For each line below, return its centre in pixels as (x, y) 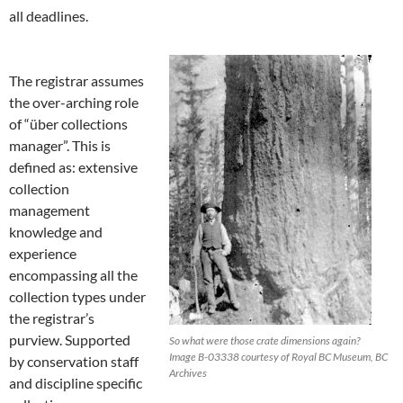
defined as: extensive (73, 167)
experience (43, 254)
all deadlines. (49, 16)
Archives (188, 373)
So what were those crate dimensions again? (264, 341)
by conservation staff (74, 362)
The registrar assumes (76, 81)
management (49, 210)
